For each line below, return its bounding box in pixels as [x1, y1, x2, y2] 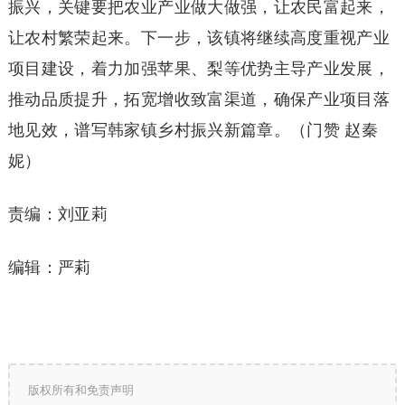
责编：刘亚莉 [7, 205, 108, 224]
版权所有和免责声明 [27, 383, 134, 398]
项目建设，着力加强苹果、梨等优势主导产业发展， [7, 60, 391, 79]
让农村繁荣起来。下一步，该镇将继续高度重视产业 [7, 29, 391, 48]
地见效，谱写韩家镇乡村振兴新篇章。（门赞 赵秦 [7, 121, 379, 140]
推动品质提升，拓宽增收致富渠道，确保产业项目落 [7, 90, 391, 109]
